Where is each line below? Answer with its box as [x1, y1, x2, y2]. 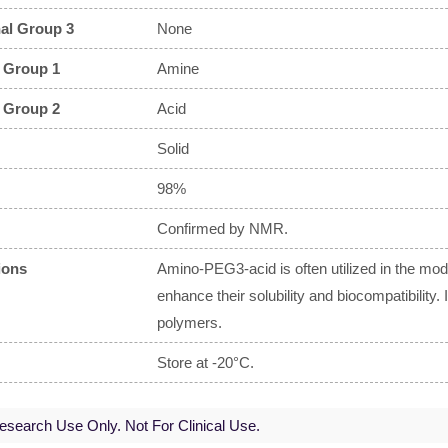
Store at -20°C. [156, 354, 254, 371]
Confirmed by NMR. [156, 220, 288, 237]
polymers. [156, 314, 222, 331]
